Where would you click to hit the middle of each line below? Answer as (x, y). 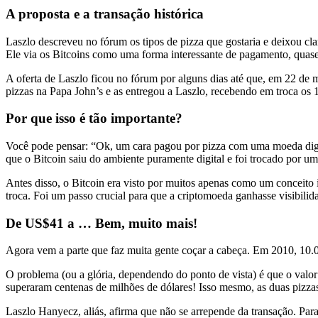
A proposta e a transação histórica (105, 13)
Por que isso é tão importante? (94, 119)
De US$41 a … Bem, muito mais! (102, 223)
